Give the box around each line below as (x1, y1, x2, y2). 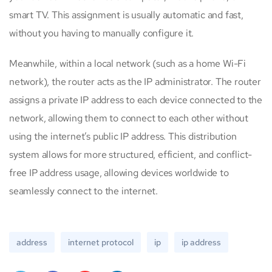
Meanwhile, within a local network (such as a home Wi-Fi (9, 56, 246, 70)
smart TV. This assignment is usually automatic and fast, (9, 8, 243, 21)
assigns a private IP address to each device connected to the (9, 93, 262, 106)
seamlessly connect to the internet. (9, 184, 158, 197)
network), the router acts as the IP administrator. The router (9, 75, 261, 88)
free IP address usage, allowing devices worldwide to (9, 166, 229, 179)
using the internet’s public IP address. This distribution (9, 129, 237, 143)
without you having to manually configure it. (9, 26, 194, 39)
